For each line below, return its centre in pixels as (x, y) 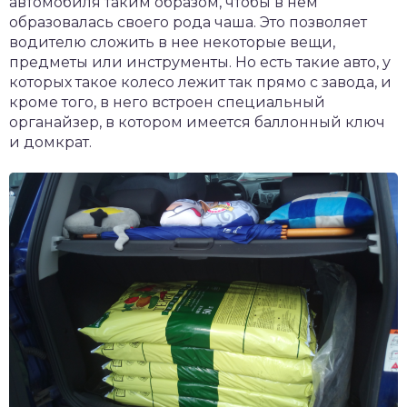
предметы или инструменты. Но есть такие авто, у (200, 63)
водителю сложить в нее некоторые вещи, (172, 43)
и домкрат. (50, 143)
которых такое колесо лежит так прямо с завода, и (200, 83)
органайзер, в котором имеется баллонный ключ (197, 123)
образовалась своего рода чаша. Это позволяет (188, 23)
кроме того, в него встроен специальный (167, 103)
